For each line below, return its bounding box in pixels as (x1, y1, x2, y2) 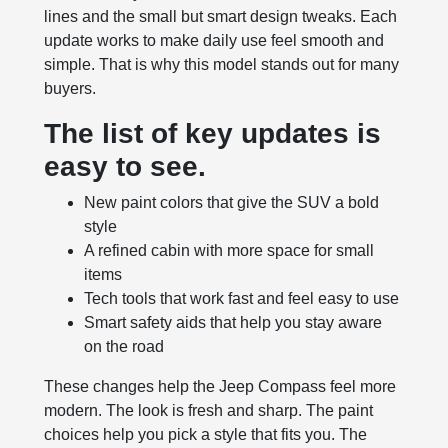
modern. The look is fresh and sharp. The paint (44, 402, 374, 420)
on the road (84, 338, 165, 356)
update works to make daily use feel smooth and (44, 32, 385, 50)
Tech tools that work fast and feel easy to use (84, 290, 400, 308)
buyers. (44, 80, 97, 98)
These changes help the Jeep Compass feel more (44, 378, 397, 396)
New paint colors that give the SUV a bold (84, 194, 380, 212)
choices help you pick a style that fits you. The (44, 426, 368, 444)
